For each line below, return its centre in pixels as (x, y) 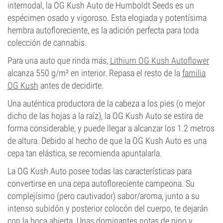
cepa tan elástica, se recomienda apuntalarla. (85, 153)
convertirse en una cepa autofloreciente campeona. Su (101, 183)
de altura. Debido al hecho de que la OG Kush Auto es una (107, 141)
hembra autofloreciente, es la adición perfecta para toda (103, 30)
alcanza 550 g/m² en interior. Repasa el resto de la (95, 73)
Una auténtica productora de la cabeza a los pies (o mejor (106, 103)
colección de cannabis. (47, 43)
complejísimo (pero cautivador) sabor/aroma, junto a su (104, 196)
